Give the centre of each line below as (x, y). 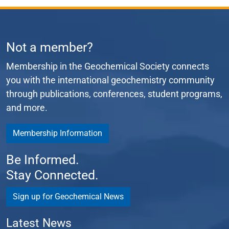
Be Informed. (43, 159)
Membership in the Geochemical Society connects (108, 66)
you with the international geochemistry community (110, 80)
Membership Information (58, 133)
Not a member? (50, 47)
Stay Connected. (52, 175)
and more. (27, 107)
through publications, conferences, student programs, (114, 94)
